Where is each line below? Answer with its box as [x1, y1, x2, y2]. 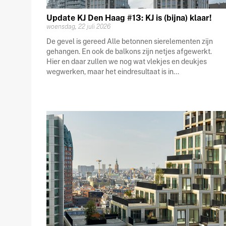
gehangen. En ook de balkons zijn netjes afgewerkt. [46, 47, 212, 56]
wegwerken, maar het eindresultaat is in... [46, 68, 179, 76]
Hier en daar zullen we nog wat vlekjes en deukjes [46, 58, 207, 66]
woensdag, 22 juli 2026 [46, 23, 110, 31]
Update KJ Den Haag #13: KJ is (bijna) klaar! [46, 13, 212, 23]
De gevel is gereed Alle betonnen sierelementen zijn [46, 37, 213, 46]
